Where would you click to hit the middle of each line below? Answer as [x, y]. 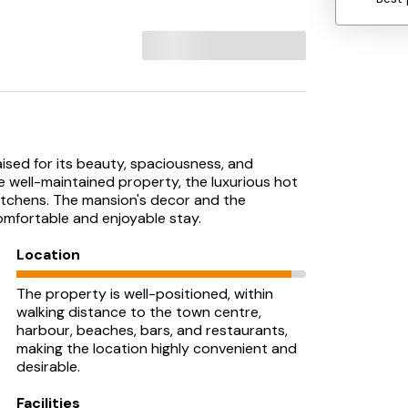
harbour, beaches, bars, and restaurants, [152, 330]
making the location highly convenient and [157, 348]
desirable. [48, 367]
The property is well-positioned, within [145, 294]
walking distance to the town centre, [139, 312]
